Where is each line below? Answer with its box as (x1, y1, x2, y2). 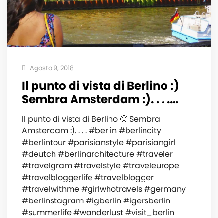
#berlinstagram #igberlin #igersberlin (22, 195, 170, 206)
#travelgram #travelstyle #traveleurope (22, 160, 179, 171)
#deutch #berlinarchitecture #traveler (22, 148, 173, 160)
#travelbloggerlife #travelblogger (22, 171, 154, 183)
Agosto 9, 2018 (28, 63, 73, 73)
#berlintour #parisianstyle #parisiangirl (22, 136, 176, 148)
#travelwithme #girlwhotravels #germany (22, 183, 186, 195)
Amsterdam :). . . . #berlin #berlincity (22, 125, 161, 136)
